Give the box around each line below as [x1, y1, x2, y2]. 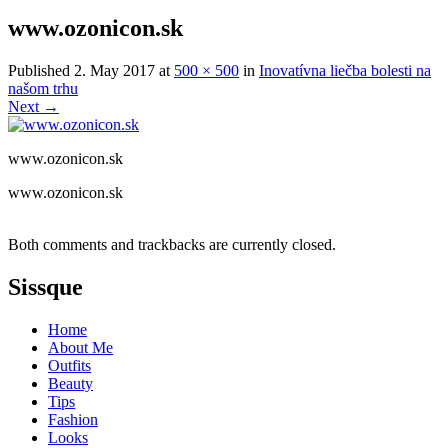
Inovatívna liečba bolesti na [259, 61, 431, 79]
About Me [48, 338, 113, 356]
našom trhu [8, 79, 78, 97]
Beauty [48, 374, 93, 392]
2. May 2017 [74, 61, 155, 79]
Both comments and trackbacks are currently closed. [8, 235, 336, 253]
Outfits [48, 356, 91, 374]
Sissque [8, 273, 83, 300]
